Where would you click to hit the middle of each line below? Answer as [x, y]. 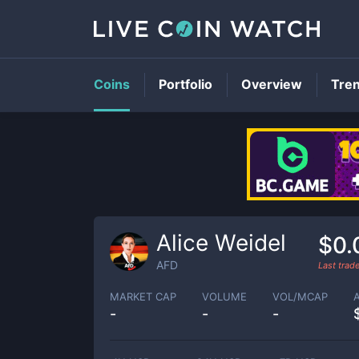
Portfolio [186, 84]
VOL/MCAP [300, 296]
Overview [272, 84]
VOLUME [224, 296]
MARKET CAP [143, 296]
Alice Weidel [221, 243]
